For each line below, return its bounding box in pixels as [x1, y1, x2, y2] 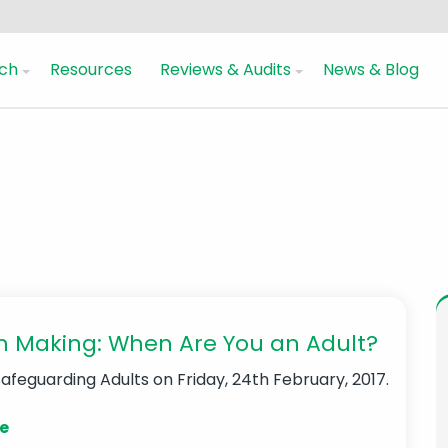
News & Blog [323, 57, 419, 81]
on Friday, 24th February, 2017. [149, 368, 390, 392]
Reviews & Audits [160, 57, 291, 81]
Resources [50, 57, 132, 81]
